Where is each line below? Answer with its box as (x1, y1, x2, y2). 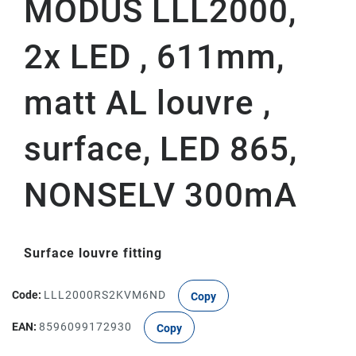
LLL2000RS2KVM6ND (44, 288, 166, 301)
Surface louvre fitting (24, 246, 162, 261)
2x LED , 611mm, (24, 37, 284, 76)
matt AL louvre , (24, 83, 271, 122)
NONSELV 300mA (24, 176, 297, 215)
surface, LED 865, (24, 130, 297, 168)
